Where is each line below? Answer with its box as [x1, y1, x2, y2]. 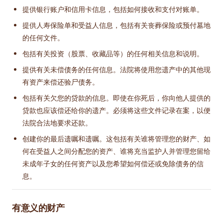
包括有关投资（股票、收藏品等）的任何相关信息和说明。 [22, 48, 204, 58]
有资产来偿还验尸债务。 [22, 77, 99, 87]
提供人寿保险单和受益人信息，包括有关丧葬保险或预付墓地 [22, 20, 211, 30]
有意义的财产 [12, 202, 64, 214]
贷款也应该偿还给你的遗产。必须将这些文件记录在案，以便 [22, 105, 211, 115]
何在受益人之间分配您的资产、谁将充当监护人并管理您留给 [22, 146, 211, 156]
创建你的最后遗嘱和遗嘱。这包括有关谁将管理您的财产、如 [22, 133, 211, 143]
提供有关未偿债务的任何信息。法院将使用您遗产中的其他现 [22, 64, 211, 74]
